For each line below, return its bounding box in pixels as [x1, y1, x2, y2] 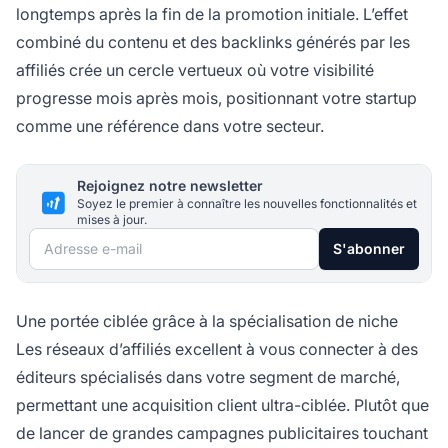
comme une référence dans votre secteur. [16, 116, 324, 137]
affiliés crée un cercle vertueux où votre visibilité [16, 60, 374, 81]
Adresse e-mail [28, 231, 140, 252]
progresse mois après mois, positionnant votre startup [16, 88, 417, 109]
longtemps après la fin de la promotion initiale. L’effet [16, 4, 408, 25]
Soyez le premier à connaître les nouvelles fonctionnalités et [77, 196, 417, 212]
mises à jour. [77, 212, 147, 228]
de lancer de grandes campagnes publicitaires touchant [16, 423, 428, 444]
